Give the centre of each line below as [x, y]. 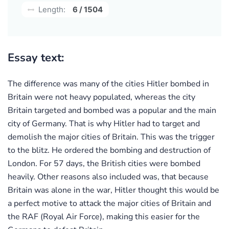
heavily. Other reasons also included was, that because [108, 177]
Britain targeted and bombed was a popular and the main [112, 110]
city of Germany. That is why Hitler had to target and [104, 123]
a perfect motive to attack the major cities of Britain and [109, 203]
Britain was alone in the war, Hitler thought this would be [113, 190]
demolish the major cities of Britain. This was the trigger [111, 137]
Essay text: [36, 58]
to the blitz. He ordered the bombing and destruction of [109, 150]
